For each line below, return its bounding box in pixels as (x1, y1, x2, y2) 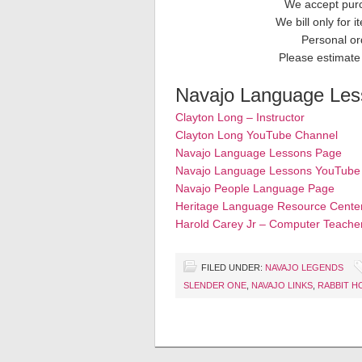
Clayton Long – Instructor (175, 111, 305, 124)
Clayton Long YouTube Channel (175, 128, 338, 141)
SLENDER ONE (183, 280, 246, 290)
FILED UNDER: (201, 263, 265, 272)
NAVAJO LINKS (251, 280, 313, 290)
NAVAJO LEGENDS (265, 263, 343, 272)
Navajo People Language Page (175, 182, 335, 195)
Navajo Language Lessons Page (175, 146, 342, 159)
